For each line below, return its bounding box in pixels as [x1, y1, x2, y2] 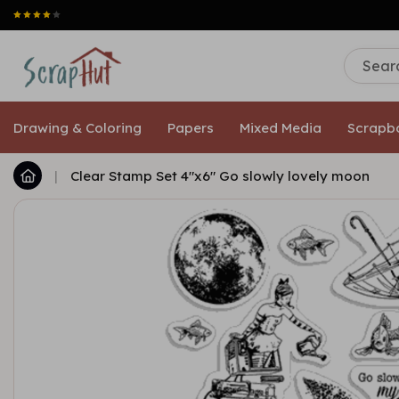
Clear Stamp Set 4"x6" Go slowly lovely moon [70, 167, 370, 184]
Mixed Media [240, 118, 322, 136]
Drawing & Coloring [13, 118, 142, 136]
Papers [167, 118, 214, 136]
